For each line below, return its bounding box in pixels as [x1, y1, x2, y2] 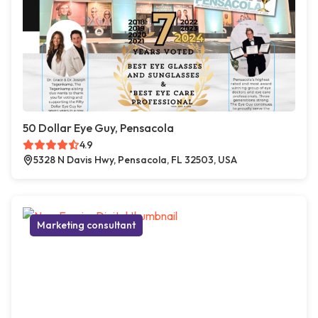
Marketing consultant [37, 219, 136, 231]
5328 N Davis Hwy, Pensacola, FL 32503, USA [33, 153, 237, 166]
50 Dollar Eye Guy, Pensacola [23, 121, 174, 135]
